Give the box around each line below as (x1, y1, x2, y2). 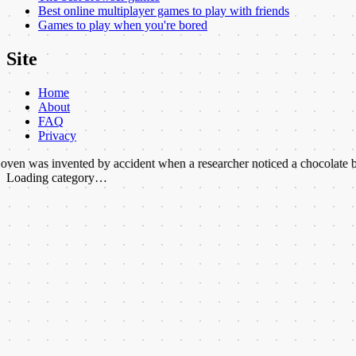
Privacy (38, 129, 76, 143)
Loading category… (6, 171, 107, 185)
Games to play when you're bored (38, 18, 207, 33)
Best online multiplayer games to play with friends (38, 4, 289, 18)
